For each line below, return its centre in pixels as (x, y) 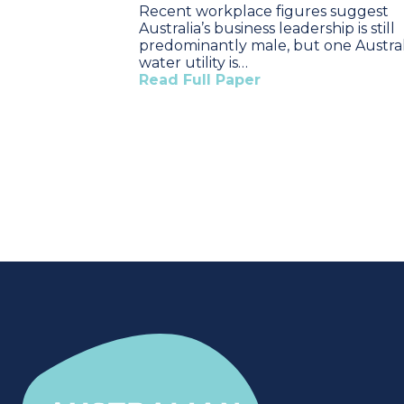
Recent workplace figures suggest (264, 11)
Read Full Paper (200, 80)
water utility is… (193, 63)
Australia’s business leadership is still (267, 28)
